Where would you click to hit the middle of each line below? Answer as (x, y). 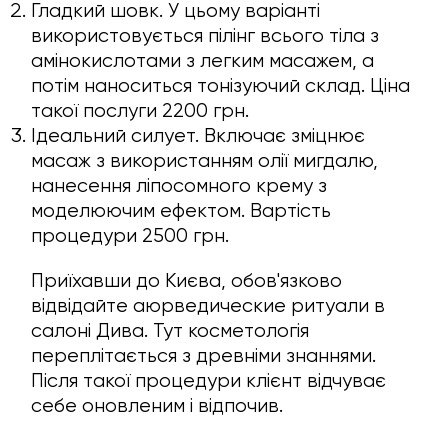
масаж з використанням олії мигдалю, (205, 161)
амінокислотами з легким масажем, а (203, 61)
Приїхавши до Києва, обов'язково (187, 281)
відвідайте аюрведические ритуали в (208, 306)
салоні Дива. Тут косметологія (170, 331)
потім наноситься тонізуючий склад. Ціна (221, 86)
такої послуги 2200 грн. (140, 111)
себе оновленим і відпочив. (157, 406)
